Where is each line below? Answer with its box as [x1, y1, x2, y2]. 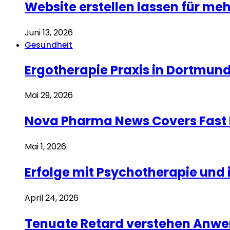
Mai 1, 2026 [25, 141, 66, 153]
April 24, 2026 [25, 192, 79, 204]
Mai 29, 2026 [25, 89, 73, 102]
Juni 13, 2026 [25, 26, 73, 39]
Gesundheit [25, 39, 73, 50]
